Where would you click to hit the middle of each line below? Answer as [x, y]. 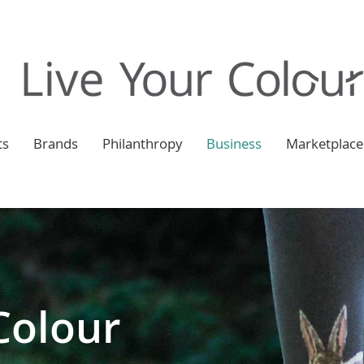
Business [234, 146]
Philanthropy [142, 146]
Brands [55, 146]
